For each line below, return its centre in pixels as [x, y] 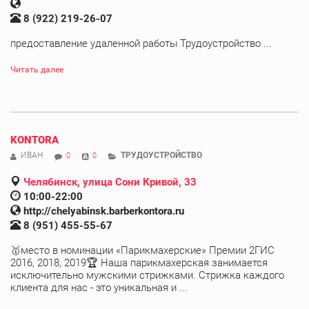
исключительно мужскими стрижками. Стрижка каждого [147, 275]
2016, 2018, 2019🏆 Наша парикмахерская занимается [139, 262]
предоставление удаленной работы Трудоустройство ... [141, 43]
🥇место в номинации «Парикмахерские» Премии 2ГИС [142, 250]
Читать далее [37, 69]
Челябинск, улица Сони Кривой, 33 [110, 182]
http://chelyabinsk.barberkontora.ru [104, 211]
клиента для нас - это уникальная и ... [99, 287]
